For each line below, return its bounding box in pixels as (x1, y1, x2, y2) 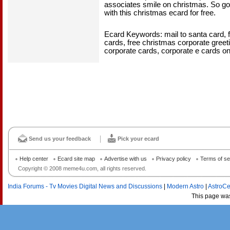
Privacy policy (156, 156, 191, 162)
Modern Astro (167, 183, 204, 190)
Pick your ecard (118, 136, 159, 142)
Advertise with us (104, 156, 147, 162)
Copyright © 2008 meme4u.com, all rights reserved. (18, 165, 146, 171)
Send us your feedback (29, 136, 91, 142)
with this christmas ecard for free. (104, 9, 216, 17)
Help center (20, 156, 48, 162)
